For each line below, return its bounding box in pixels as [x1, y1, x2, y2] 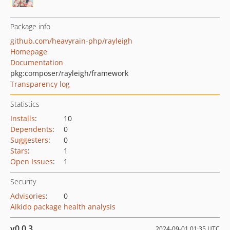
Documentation [10, 57, 63, 67]
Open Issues [10, 157, 53, 166]
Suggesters [10, 135, 48, 145]
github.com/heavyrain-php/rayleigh [10, 36, 132, 46]
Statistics [10, 99, 40, 109]
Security [10, 177, 36, 186]
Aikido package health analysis [10, 202, 116, 212]
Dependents [10, 124, 52, 134]
